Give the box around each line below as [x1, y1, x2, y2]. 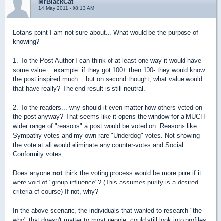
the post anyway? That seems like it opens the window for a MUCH [13, 112, 205, 120]
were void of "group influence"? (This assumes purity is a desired [13, 178, 198, 186]
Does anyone [13, 169, 52, 177]
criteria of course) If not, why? [13, 187, 98, 195]
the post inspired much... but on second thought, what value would [13, 75, 202, 83]
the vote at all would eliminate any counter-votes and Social [13, 141, 183, 148]
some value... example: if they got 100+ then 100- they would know [13, 66, 205, 74]
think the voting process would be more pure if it [62, 169, 201, 177]
